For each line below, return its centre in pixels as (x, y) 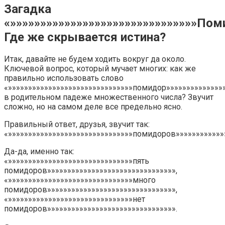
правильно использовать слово (64, 78)
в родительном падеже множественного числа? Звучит (109, 97)
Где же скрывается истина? (85, 37)
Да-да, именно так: (39, 151)
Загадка (28, 9)
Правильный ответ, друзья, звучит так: (77, 124)
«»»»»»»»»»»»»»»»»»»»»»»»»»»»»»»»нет (75, 199)
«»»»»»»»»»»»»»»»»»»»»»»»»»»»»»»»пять (77, 161)
